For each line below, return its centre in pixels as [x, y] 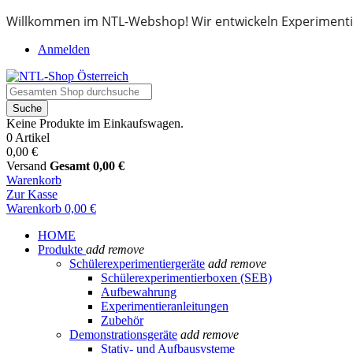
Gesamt [70, 166]
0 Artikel [28, 137]
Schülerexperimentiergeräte [137, 264]
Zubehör [122, 320]
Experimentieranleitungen [165, 306]
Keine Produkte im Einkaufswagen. [95, 123]
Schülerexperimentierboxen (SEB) [186, 278]
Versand [26, 166]
